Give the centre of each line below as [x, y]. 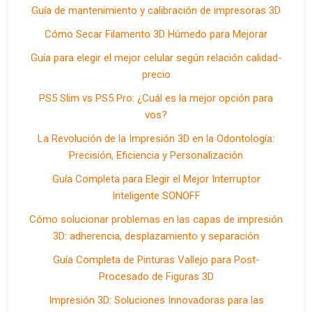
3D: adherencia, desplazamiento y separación [156, 236]
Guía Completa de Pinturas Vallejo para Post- [156, 260]
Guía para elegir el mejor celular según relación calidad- [156, 58]
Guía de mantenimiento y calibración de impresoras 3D [156, 10]
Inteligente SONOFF [156, 196]
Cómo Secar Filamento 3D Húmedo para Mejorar [156, 34]
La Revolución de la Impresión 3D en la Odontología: [156, 139]
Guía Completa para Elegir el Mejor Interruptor [156, 179]
